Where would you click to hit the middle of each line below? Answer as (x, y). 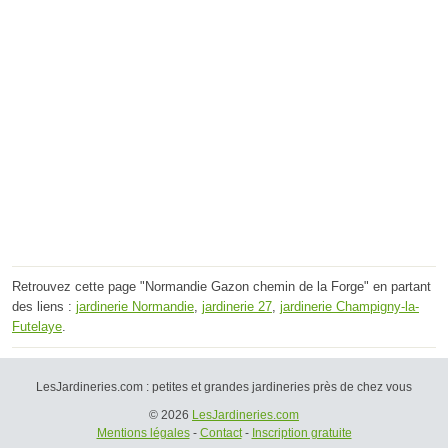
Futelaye (37, 326)
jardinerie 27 (237, 306)
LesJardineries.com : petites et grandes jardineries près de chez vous (224, 386)
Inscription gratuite (301, 432)
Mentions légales (143, 432)
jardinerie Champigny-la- (349, 306)
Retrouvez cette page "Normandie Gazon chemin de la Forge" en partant (221, 286)
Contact (220, 432)
